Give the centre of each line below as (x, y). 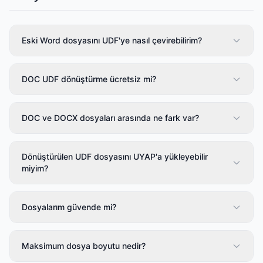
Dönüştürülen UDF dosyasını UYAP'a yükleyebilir (115, 157)
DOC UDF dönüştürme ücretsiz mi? (89, 79)
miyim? (35, 168)
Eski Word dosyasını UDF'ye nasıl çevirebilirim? (112, 41)
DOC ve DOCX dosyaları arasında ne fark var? (110, 118)
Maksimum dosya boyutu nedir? (84, 246)
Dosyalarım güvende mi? (69, 207)
